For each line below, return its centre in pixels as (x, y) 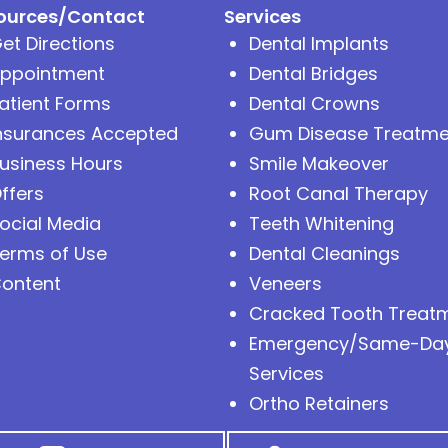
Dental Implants (319, 43)
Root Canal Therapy (338, 193)
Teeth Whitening (321, 223)
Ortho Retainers (319, 403)
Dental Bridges (313, 73)
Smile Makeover (319, 163)
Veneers (285, 283)
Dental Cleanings (324, 253)
